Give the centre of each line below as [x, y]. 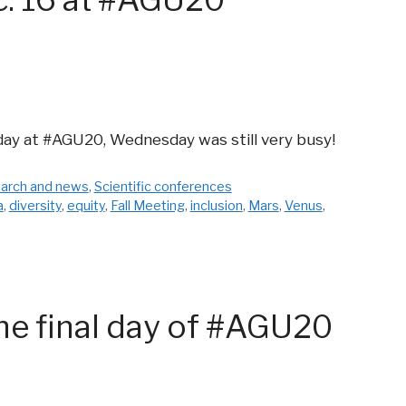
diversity [35, 205]
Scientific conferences [163, 186]
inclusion [216, 205]
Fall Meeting [147, 205]
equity [86, 205]
